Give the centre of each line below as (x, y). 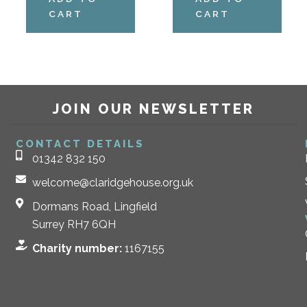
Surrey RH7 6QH (74, 224)
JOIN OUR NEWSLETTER (153, 109)
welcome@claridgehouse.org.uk (113, 182)
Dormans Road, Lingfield (95, 206)
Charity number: (77, 248)
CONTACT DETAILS (81, 144)
